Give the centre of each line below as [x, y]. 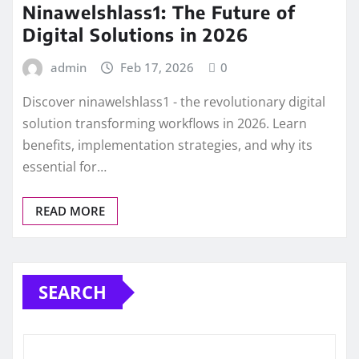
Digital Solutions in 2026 [135, 34]
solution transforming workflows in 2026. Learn [165, 124]
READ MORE [70, 211]
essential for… [65, 167]
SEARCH [73, 292]
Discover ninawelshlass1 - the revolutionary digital [174, 102]
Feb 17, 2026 [157, 67]
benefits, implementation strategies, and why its [167, 145]
